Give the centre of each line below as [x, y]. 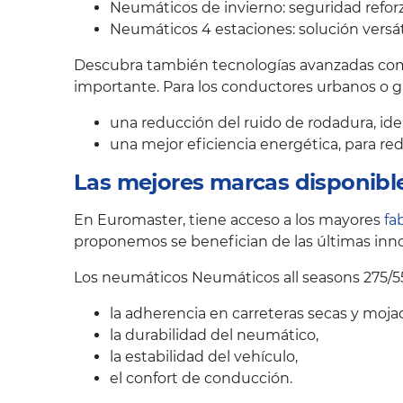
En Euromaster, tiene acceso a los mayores [229, 219]
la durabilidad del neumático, [214, 335]
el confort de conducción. [201, 378]
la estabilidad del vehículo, [204, 356]
